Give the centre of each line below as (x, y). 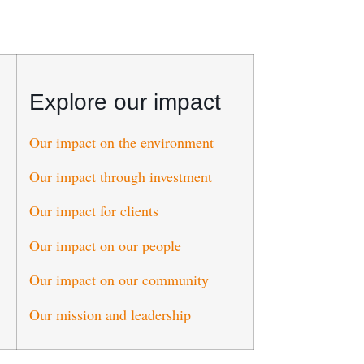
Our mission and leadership (110, 314)
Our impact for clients (93, 211)
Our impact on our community (119, 280)
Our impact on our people (105, 245)
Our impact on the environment (121, 142)
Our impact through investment (120, 177)
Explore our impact (125, 102)
